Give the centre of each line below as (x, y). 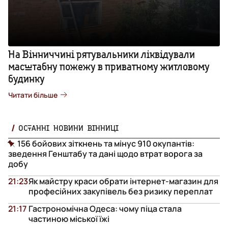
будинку (26, 78)
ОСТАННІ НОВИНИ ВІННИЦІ (68, 127)
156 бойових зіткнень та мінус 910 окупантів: (106, 143)
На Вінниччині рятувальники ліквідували (102, 54)
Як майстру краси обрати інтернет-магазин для (123, 181)
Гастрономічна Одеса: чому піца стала (105, 208)
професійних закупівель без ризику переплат (121, 191)
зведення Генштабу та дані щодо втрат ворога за (105, 153)
